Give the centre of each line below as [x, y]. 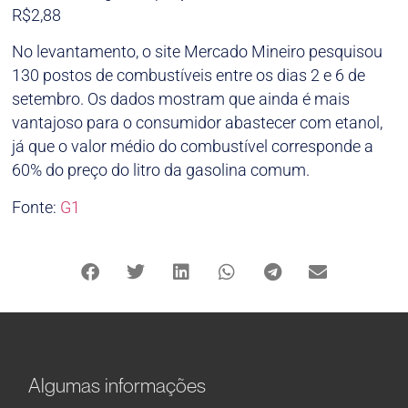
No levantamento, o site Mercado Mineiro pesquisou [198, 52]
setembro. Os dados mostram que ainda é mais [181, 99]
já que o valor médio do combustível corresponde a [193, 147]
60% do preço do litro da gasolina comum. [161, 170]
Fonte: [36, 207]
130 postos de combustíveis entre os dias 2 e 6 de [189, 76]
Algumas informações [117, 384]
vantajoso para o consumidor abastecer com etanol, [198, 123]
